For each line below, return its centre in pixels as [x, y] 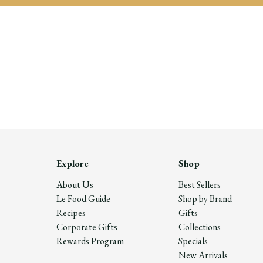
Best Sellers [199, 185]
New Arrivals [203, 255]
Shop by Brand [205, 199]
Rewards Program [90, 241]
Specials [193, 241]
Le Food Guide [83, 199]
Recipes [71, 213]
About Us [75, 185]
